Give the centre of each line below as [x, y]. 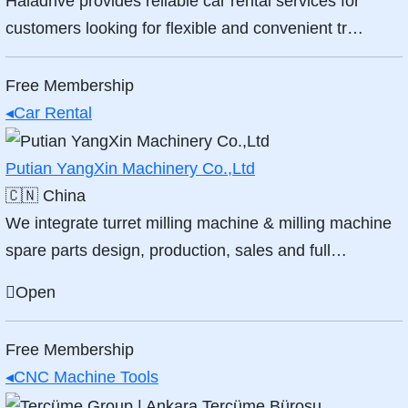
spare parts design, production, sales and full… [176, 251]
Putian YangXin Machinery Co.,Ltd [130, 169]
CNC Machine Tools [86, 377]
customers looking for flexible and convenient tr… [184, 29]
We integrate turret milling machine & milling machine [199, 224]
